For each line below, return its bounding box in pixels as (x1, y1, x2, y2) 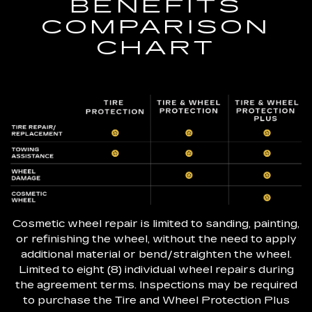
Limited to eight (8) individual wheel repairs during (18, 262, 294, 276)
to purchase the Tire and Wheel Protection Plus (22, 292, 290, 306)
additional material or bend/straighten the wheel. (20, 247, 292, 260)
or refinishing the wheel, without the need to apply (15, 231, 297, 245)
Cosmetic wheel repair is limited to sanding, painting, (13, 216, 299, 230)
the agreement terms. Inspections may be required (15, 277, 297, 291)
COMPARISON (41, 15, 271, 40)
